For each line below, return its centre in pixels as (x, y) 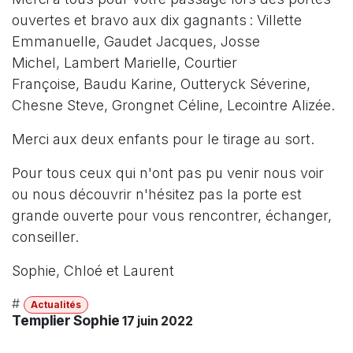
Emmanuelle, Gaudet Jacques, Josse (136, 41)
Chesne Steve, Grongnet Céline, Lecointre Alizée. (175, 105)
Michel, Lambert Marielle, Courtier (124, 62)
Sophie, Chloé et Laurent (93, 270)
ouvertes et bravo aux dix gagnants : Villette (157, 20)
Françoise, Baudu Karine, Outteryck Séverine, (161, 84)
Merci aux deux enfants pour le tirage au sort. (163, 139)
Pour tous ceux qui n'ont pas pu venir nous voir (168, 173)
